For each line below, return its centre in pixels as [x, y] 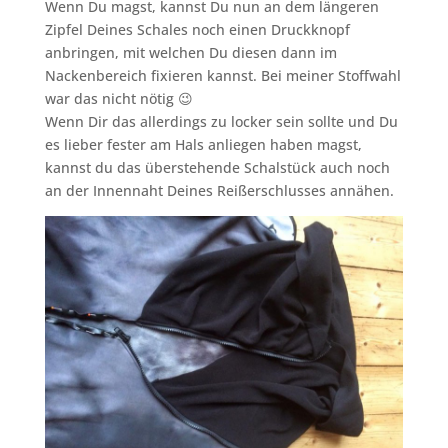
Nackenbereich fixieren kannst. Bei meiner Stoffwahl [222, 76]
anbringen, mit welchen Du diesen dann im [190, 53]
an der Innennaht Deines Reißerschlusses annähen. [219, 191]
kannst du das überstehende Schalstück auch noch [217, 168]
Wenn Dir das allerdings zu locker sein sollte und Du [221, 122]
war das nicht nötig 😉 [118, 99]
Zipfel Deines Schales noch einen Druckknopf [197, 30]
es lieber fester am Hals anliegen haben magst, [203, 145]
